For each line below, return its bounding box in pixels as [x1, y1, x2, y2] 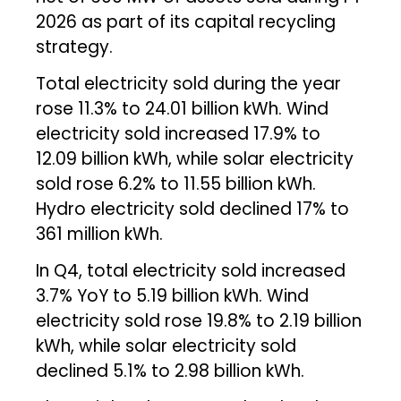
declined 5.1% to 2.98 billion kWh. [36, 358, 305, 383]
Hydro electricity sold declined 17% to [36, 196, 350, 221]
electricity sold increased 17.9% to [36, 121, 321, 146]
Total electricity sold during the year [36, 71, 342, 96]
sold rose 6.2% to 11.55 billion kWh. [36, 171, 317, 196]
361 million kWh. [36, 221, 164, 246]
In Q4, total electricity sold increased [36, 258, 346, 283]
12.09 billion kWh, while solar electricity [36, 146, 354, 171]
